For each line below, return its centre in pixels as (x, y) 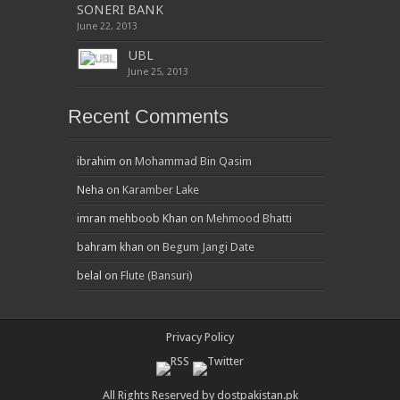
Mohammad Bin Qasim (193, 161)
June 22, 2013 (107, 26)
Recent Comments (148, 116)
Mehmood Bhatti (249, 218)
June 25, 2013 (158, 71)
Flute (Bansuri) (156, 275)
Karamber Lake (160, 189)
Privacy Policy (200, 337)
